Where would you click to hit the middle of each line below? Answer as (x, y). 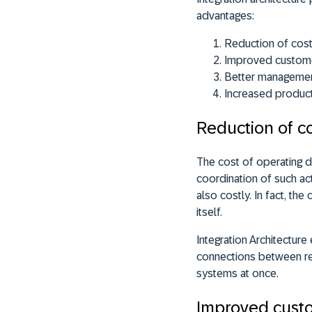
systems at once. (237, 273)
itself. (209, 212)
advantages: (225, 15)
